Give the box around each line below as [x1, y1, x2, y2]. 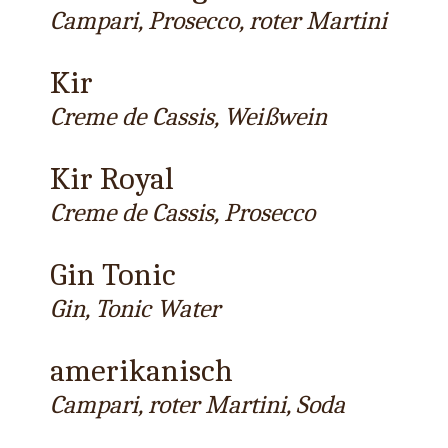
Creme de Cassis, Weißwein [50, 102, 327, 131]
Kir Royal [50, 160, 174, 197]
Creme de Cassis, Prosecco [50, 198, 315, 227]
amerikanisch [50, 352, 233, 389]
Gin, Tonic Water [50, 294, 220, 323]
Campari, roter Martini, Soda [50, 390, 345, 419]
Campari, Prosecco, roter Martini [50, 6, 387, 35]
